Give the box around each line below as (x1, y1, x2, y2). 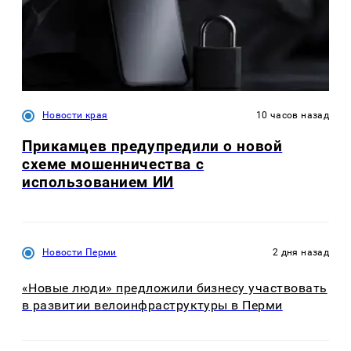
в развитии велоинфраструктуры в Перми (22, 297, 283, 313)
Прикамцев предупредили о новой (22, 137, 283, 156)
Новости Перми (42, 247, 117, 259)
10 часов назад (255, 109, 329, 121)
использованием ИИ (22, 173, 174, 192)
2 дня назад (273, 247, 329, 259)
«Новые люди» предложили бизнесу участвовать (22, 280, 327, 295)
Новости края (42, 109, 108, 121)
